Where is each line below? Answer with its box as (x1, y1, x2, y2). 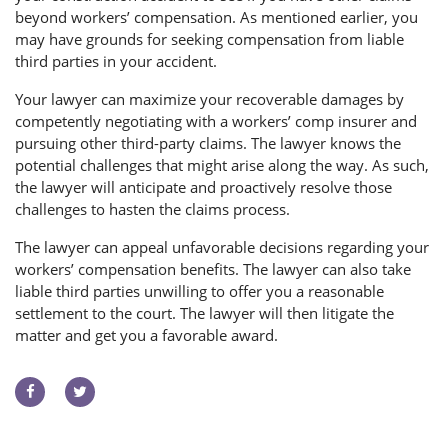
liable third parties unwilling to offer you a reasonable (15, 281, 384, 302)
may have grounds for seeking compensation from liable (15, 29, 404, 50)
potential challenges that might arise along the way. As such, (15, 155, 429, 176)
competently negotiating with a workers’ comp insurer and (15, 111, 417, 132)
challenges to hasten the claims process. (15, 199, 294, 220)
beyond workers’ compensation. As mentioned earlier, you (15, 7, 418, 28)
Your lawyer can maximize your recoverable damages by (15, 89, 404, 110)
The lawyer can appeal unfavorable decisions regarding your (15, 237, 429, 258)
